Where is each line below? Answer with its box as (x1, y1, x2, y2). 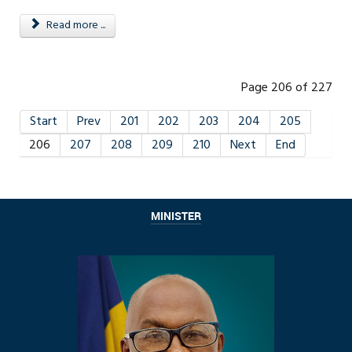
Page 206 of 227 (241, 77, 332, 98)
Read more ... (43, 16, 105, 35)
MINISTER (151, 209, 201, 222)
